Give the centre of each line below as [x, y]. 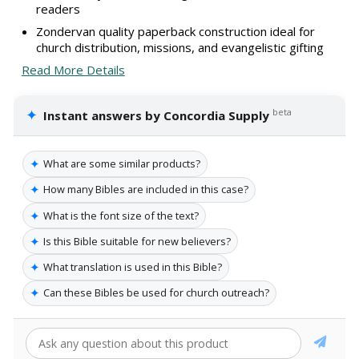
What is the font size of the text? [121, 215]
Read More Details [73, 70]
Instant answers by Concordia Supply [157, 116]
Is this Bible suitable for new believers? [137, 241]
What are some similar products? [122, 164]
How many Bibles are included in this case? [146, 190]
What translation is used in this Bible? [133, 267]
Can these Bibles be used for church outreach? [156, 293]
